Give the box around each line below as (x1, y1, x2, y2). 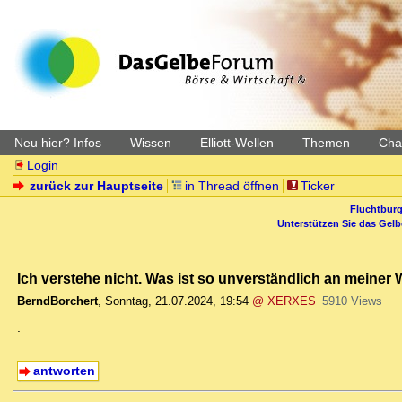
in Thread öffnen (185, 179, 279, 193)
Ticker (300, 179, 335, 193)
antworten (32, 363, 95, 379)
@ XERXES (252, 294, 316, 309)
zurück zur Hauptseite (30, 179, 164, 193)
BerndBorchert (17, 294, 98, 309)
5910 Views (321, 294, 382, 309)
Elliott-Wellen (200, 135, 274, 150)
